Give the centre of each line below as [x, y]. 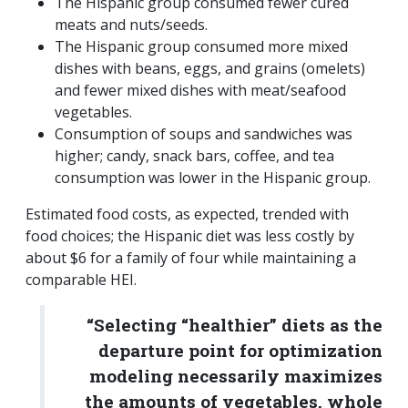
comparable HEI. [83, 280]
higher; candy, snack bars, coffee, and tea [194, 156]
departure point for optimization [240, 351]
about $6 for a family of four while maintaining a [191, 258]
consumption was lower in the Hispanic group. [213, 178]
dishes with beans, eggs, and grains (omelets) [210, 69]
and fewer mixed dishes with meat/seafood [200, 91]
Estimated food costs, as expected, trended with [187, 214]
